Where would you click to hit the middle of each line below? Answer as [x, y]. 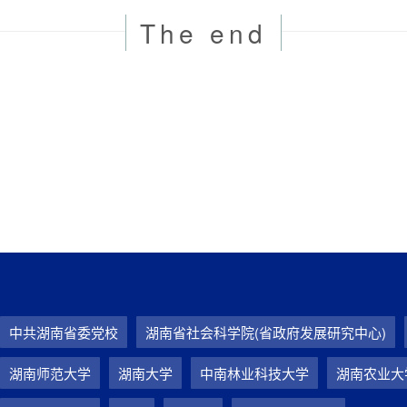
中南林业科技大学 [254, 373]
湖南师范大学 [50, 373]
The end [203, 33]
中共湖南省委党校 [64, 332]
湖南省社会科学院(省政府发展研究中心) [266, 332]
